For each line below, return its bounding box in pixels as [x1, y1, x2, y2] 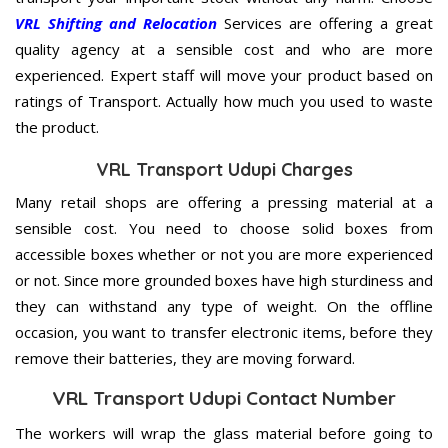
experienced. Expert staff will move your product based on [15, 64, 433, 85]
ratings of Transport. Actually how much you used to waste [15, 90, 433, 111]
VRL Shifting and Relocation [15, 12, 217, 33]
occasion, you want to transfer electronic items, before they [15, 321, 433, 342]
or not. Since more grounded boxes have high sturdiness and [15, 269, 433, 290]
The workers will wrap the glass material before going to [15, 422, 433, 443]
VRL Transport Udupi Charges [95, 157, 353, 181]
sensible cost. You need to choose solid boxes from [15, 217, 433, 238]
